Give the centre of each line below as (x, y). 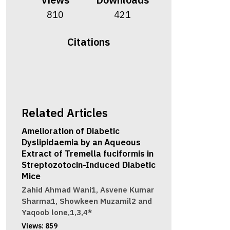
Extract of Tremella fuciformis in (87, 154)
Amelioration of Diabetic (70, 131)
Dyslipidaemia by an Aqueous (81, 142)
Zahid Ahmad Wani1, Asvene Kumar (88, 190)
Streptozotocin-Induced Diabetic (88, 165)
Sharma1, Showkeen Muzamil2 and (87, 201)
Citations (89, 42)
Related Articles (64, 113)
